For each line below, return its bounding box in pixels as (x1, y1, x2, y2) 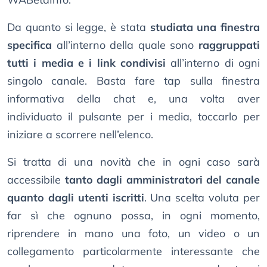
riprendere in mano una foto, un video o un (7, 226, 260, 241)
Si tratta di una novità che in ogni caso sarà (7, 155, 260, 169)
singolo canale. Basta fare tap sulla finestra (7, 74, 260, 88)
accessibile (7, 173, 65, 187)
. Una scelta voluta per (144, 191, 260, 205)
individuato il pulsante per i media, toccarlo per (7, 110, 260, 124)
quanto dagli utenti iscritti (7, 191, 144, 205)
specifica (7, 38, 52, 52)
